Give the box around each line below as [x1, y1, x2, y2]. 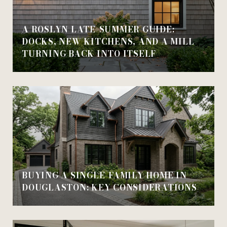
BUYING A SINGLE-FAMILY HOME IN [22, 169, 187, 181]
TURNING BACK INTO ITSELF [22, 47, 156, 60]
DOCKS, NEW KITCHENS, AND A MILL [22, 35, 195, 48]
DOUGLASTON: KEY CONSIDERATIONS [22, 181, 197, 194]
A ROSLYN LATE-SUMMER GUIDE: [22, 23, 175, 35]
